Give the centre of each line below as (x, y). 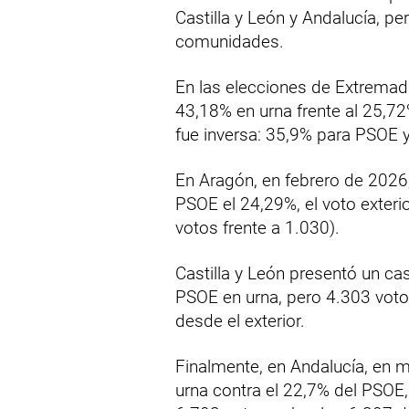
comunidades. (230, 42)
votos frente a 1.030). (257, 228)
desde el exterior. (240, 321)
